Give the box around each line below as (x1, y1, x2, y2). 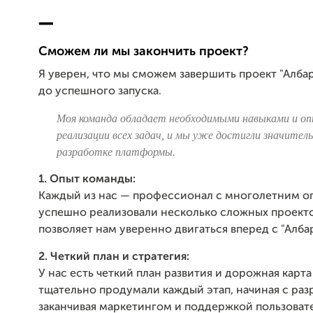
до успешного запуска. (38, 85, 161, 97)
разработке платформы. (56, 145, 175, 158)
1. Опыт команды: (38, 173, 136, 185)
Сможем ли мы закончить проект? (38, 45, 249, 58)
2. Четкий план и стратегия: (38, 251, 189, 263)
